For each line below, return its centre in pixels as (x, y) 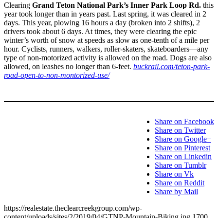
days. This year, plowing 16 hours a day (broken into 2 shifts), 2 (102, 23)
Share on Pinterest (182, 148)
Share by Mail (176, 191)
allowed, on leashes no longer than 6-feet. (69, 66)
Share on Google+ (183, 139)
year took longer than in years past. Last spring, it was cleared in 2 (105, 14)
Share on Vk (174, 174)
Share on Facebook (184, 121)
